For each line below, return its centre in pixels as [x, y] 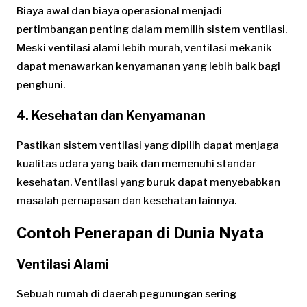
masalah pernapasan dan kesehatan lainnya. [126, 201]
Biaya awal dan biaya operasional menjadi [119, 11]
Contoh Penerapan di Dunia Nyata [140, 233]
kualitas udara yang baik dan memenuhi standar [136, 164]
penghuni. [41, 85]
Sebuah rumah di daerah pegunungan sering [126, 294]
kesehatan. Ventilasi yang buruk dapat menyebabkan [148, 183]
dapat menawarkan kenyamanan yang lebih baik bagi [148, 67]
